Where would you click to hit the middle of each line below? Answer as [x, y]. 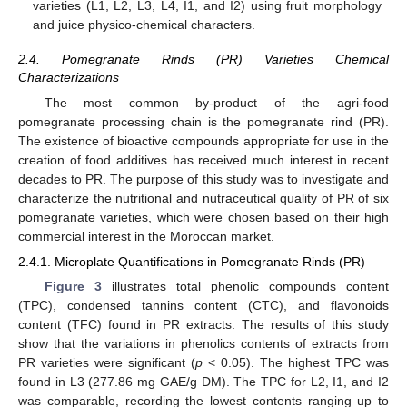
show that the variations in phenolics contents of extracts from [203, 343]
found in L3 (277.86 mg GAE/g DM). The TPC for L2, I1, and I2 [203, 381]
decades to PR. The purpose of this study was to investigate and [203, 179]
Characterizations [69, 78]
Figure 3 [73, 286]
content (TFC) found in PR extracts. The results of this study [203, 324]
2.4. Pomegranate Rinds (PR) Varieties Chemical [203, 60]
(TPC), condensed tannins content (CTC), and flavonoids [203, 305]
